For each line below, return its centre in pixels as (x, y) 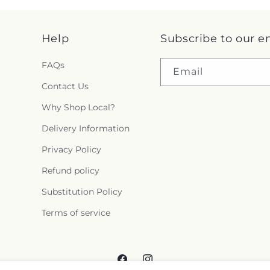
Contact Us (65, 86)
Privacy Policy (71, 149)
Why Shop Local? (78, 107)
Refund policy (70, 171)
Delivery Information (85, 128)
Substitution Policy (82, 192)
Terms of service (76, 213)
